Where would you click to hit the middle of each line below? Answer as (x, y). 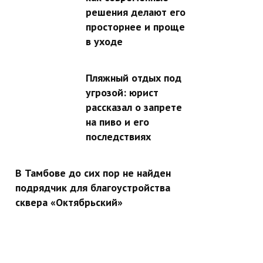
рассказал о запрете (134, 107)
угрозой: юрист (122, 92)
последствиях (118, 136)
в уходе (104, 41)
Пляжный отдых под (134, 77)
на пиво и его (117, 122)
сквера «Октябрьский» (69, 202)
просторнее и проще (135, 26)
